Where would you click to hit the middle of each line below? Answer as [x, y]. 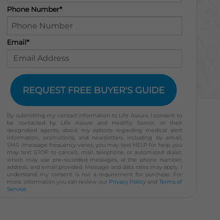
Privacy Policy [127, 182]
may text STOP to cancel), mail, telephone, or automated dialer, [95, 152]
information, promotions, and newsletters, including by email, [95, 138]
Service [17, 189]
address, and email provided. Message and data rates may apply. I [95, 167]
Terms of [170, 182]
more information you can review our [58, 182]
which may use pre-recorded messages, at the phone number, [95, 160]
